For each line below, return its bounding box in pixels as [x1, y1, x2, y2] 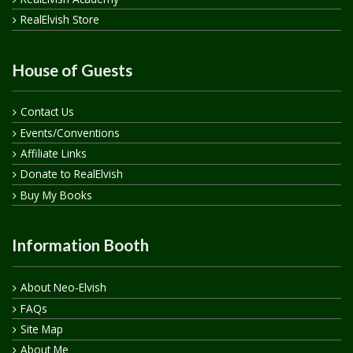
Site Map [20, 321, 63, 336]
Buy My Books [20, 187, 92, 203]
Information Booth [12, 235, 149, 255]
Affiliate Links [20, 146, 87, 162]
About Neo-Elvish [20, 280, 106, 295]
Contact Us [20, 104, 74, 120]
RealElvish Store [20, 11, 99, 27]
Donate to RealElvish [20, 166, 123, 182]
